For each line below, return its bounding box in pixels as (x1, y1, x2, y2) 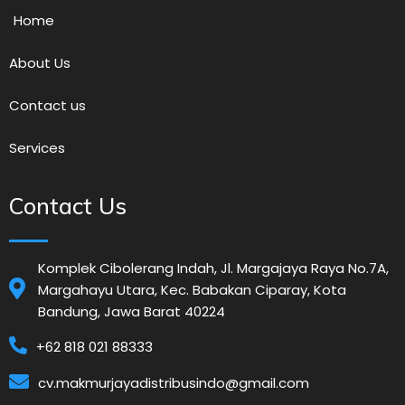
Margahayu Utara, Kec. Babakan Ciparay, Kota (38, 279, 346, 299)
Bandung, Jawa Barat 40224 (38, 301, 225, 321)
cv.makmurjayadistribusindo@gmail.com (38, 372, 309, 392)
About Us (9, 53, 71, 73)
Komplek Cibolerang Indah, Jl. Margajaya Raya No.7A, (38, 258, 389, 278)
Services (9, 138, 65, 158)
